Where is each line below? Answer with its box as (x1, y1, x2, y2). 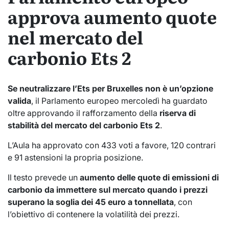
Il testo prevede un (8, 172, 80, 182)
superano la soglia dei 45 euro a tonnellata (8, 196, 174, 207)
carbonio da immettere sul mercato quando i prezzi (8, 184, 208, 195)
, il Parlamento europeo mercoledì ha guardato (31, 95, 208, 106)
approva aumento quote (8, 4, 217, 30)
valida (8, 95, 31, 106)
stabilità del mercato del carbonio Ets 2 (8, 120, 160, 130)
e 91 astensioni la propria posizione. (8, 152, 143, 163)
